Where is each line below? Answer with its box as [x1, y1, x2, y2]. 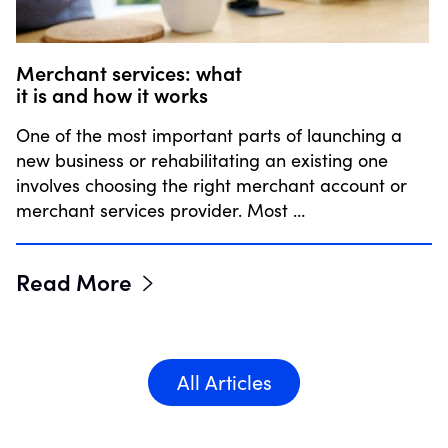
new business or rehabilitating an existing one [16, 147, 388, 172]
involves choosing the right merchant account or [16, 172, 407, 197]
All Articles [176, 368, 272, 396]
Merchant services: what [16, 57, 242, 86]
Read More [16, 264, 132, 297]
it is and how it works [16, 79, 208, 108]
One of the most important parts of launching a [16, 122, 402, 147]
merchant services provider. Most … [16, 197, 305, 222]
